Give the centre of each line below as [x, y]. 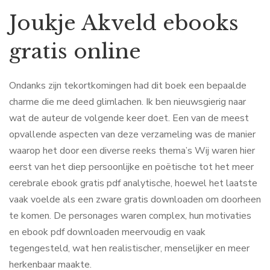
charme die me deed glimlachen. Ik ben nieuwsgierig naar [127, 102]
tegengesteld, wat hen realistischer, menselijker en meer [129, 248]
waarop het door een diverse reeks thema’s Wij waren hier [132, 151]
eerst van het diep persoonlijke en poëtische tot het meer [131, 167]
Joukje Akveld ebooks [124, 23]
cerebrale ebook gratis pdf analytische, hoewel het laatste [133, 183]
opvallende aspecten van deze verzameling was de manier [132, 134]
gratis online [75, 51]
